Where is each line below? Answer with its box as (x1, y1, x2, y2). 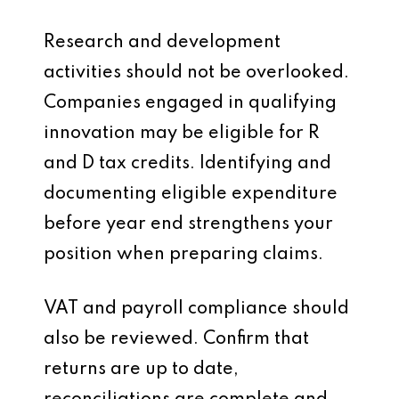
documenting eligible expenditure (44, 185, 338, 203)
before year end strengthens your (44, 216, 333, 233)
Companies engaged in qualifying (44, 94, 337, 112)
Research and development (44, 34, 281, 52)
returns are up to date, (44, 361, 239, 379)
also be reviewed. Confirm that (44, 330, 309, 348)
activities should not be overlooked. (44, 64, 349, 82)
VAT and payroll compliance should (44, 300, 349, 318)
